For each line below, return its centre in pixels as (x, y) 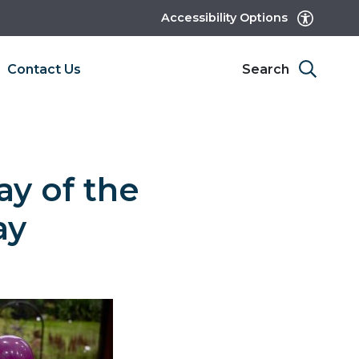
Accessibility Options (228, 18)
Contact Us (44, 69)
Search (269, 70)
